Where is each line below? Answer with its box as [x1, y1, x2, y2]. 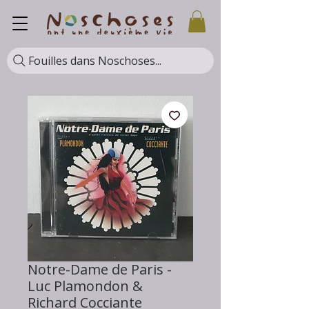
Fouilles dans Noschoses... [28, 53, 161, 69]
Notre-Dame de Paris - [28, 260, 172, 279]
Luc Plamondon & [28, 277, 143, 296]
